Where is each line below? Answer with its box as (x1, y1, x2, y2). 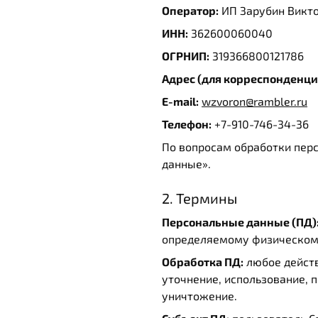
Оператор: (162, 4, 219, 17)
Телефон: (162, 117, 212, 131)
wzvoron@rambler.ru (202, 94, 307, 108)
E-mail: (162, 94, 199, 108)
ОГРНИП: (162, 49, 209, 62)
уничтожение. (162, 289, 237, 302)
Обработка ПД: (162, 255, 243, 268)
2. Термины (162, 190, 237, 207)
